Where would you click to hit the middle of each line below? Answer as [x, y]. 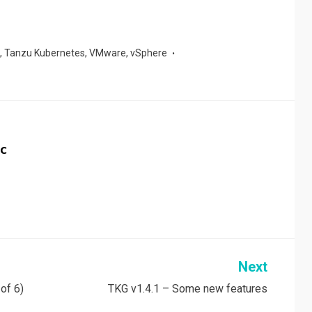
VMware [108, 53]
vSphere [149, 53]
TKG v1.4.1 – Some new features [187, 289]
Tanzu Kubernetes [45, 53]
